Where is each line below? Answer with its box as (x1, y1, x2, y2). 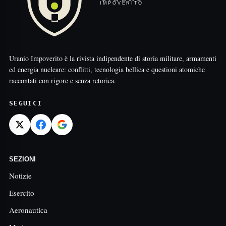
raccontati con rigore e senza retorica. (9, 76, 116, 85)
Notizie (9, 171, 32, 181)
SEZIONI (9, 155, 36, 163)
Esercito (9, 188, 34, 198)
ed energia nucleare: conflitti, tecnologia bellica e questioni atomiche (9, 65, 205, 74)
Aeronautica (9, 205, 47, 215)
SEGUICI (9, 99, 42, 107)
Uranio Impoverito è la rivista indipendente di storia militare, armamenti (9, 53, 216, 63)
